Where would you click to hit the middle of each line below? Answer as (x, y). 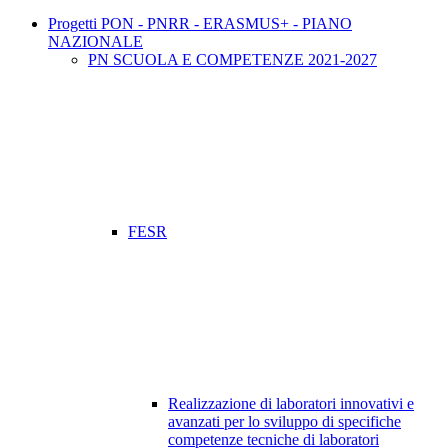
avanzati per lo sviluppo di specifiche (284, 422)
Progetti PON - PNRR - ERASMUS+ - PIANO (200, 24)
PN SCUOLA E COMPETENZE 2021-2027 (232, 60)
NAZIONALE (95, 42)
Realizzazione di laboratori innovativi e (291, 404)
